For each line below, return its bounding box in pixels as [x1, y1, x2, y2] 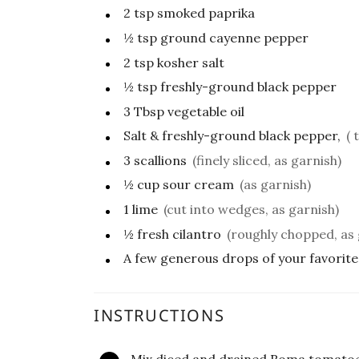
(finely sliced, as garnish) [192, 151, 341, 168]
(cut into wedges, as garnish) [163, 201, 339, 218]
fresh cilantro [137, 225, 221, 242]
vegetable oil [167, 103, 244, 119]
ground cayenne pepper [160, 29, 309, 46]
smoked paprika [157, 5, 255, 22]
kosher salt [157, 54, 224, 71]
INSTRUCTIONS [94, 305, 230, 327]
